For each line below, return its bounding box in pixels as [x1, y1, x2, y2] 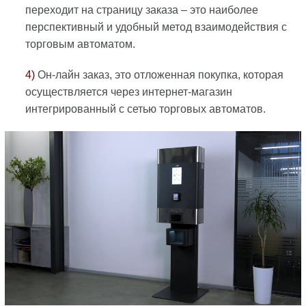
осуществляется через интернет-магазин [25, 86, 232, 98]
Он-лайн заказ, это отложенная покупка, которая [34, 69, 283, 81]
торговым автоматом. [25, 38, 135, 51]
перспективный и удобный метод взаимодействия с [25, 21, 287, 33]
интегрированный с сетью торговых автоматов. [25, 103, 266, 115]
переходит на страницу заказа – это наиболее [25, 4, 258, 16]
